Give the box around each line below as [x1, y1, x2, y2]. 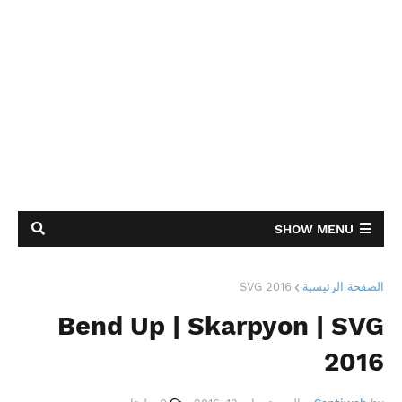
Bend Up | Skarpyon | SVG [57, 310, 384, 341]
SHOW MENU [275, 222, 354, 236]
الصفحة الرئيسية [302, 280, 384, 293]
